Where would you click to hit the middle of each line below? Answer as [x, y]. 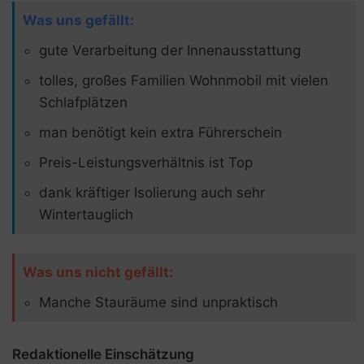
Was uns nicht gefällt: [98, 273]
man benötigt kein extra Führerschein [160, 133]
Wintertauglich [86, 215]
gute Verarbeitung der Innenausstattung [170, 51]
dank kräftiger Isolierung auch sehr [152, 193]
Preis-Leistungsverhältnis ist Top [146, 163]
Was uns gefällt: [78, 21]
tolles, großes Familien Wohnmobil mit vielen [184, 81]
